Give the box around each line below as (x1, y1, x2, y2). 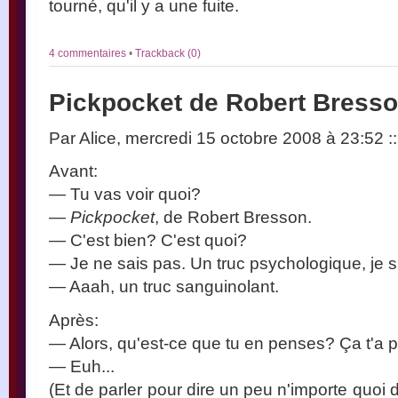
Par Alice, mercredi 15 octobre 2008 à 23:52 (49, 128, 388, 148)
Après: (49, 310, 99, 330)
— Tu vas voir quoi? (49, 184, 201, 204)
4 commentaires (49, 48, 129, 60)
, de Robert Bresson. (155, 207, 312, 227)
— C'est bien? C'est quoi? (49, 230, 247, 251)
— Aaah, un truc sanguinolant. (49, 276, 279, 297)
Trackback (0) (135, 48, 201, 60)
